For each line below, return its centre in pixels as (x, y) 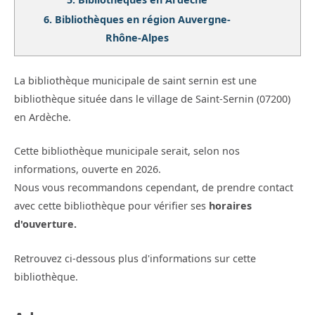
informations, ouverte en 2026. (88, 169)
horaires (230, 206)
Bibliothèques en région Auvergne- (142, 19)
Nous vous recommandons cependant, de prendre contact (154, 188)
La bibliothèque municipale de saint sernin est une (135, 81)
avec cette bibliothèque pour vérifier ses (111, 206)
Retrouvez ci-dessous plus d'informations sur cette (135, 258)
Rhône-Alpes (137, 38)
